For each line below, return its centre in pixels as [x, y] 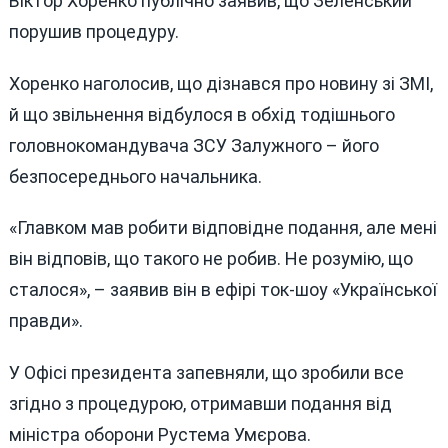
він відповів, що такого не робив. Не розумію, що [210, 259]
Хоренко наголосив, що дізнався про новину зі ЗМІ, [220, 83]
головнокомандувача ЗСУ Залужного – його [193, 145]
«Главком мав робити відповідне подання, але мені [222, 228]
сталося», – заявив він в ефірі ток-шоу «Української [222, 290]
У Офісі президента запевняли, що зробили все [206, 373]
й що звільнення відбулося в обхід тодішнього [201, 114]
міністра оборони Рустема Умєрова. [159, 435]
